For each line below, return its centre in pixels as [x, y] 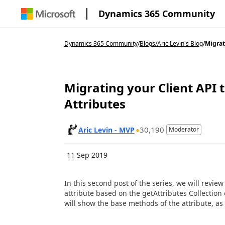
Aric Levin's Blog [180, 43]
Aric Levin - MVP [106, 130]
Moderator [184, 129]
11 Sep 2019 [87, 155]
